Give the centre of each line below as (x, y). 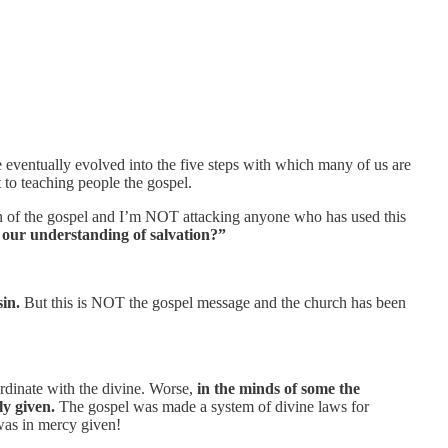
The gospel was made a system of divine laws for (212, 406)
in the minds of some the (276, 388)
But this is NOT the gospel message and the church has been (213, 302)
